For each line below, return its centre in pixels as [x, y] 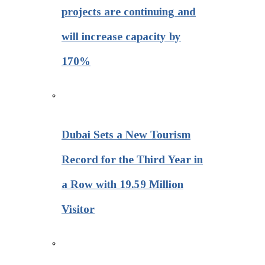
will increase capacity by [121, 36]
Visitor [78, 209]
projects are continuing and [129, 11]
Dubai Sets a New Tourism [126, 135]
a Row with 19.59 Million [122, 185]
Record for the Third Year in [132, 160]
